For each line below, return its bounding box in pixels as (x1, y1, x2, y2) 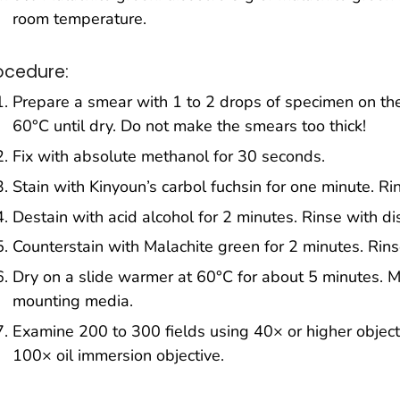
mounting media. (12, 290, 133, 312)
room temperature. (12, 7, 146, 29)
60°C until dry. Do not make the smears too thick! (12, 115, 366, 137)
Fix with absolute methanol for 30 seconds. (12, 146, 325, 168)
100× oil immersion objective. (12, 345, 224, 366)
